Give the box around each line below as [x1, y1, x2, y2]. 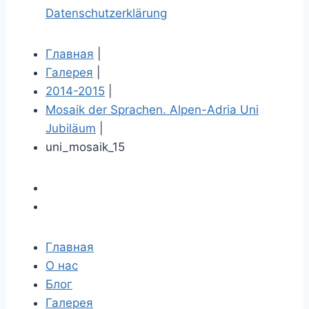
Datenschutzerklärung [46, 6, 167, 21]
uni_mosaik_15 [46, 140, 125, 154]
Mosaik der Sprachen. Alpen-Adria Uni [46, 103, 259, 117]
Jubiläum [46, 121, 96, 136]
